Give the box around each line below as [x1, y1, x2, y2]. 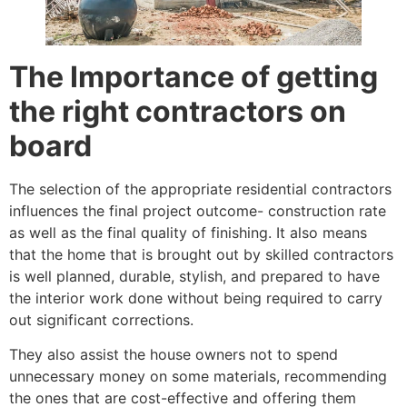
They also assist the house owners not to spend [9, 345, 338, 364]
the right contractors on [9, 94, 346, 130]
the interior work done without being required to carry [9, 289, 382, 308]
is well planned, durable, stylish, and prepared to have [9, 267, 380, 286]
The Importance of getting [9, 59, 378, 95]
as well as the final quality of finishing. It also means [9, 223, 367, 243]
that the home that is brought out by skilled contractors [9, 245, 393, 264]
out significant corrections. [9, 311, 194, 330]
